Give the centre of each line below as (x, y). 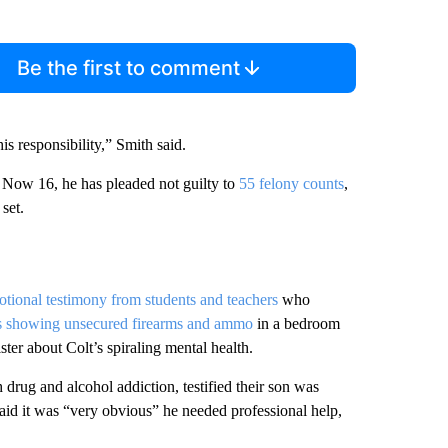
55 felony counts (291, 184)
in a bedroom (296, 324)
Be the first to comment (129, 68)
